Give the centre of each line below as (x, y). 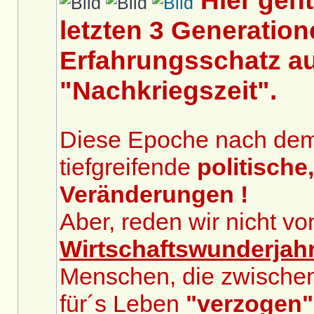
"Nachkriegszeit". (168, 90)
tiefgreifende (128, 167)
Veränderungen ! (154, 194)
